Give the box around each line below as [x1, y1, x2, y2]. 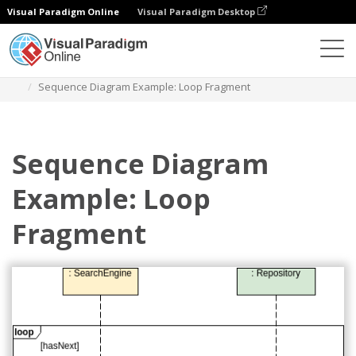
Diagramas [52, 63, 105, 77]
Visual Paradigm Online [7, 6, 119, 17]
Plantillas [122, 63, 165, 77]
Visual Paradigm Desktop [137, 6, 257, 17]
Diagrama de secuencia [182, 63, 296, 77]
